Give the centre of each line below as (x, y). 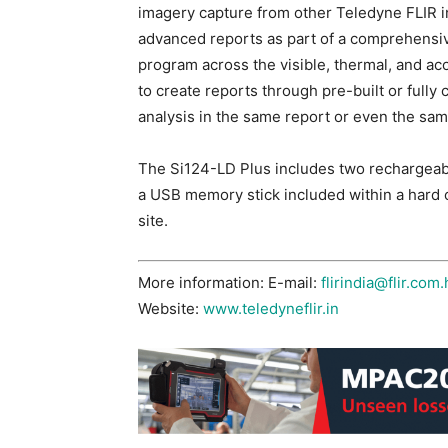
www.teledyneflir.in (271, 308)
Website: (170, 308)
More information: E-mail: (229, 282)
